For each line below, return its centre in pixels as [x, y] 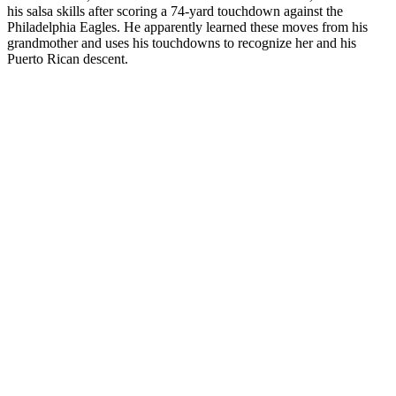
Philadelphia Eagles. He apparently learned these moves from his [187, 27]
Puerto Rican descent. [68, 58]
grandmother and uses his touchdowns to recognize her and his [182, 42]
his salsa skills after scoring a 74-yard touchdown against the [175, 11]
